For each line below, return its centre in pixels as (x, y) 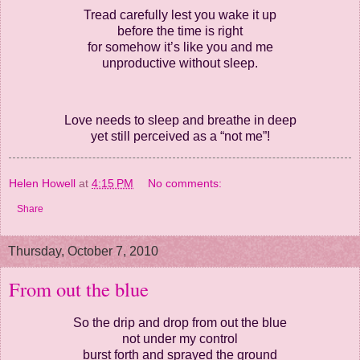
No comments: (185, 184)
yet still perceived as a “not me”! (180, 137)
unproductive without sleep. (180, 63)
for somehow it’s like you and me (180, 47)
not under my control (180, 339)
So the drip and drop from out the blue (180, 323)
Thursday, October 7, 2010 (83, 252)
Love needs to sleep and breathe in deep (180, 121)
